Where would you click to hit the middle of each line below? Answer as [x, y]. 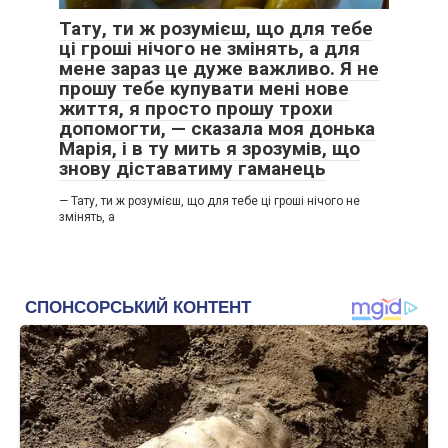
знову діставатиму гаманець [192, 168]
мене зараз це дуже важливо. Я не [219, 68]
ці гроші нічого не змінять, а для [209, 48]
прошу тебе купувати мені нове [204, 88]
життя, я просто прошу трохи [196, 108]
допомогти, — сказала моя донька [217, 128]
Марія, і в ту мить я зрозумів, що [209, 148]
